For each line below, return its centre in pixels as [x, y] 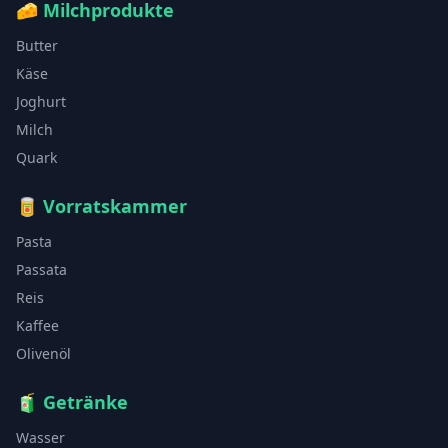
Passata [41, 270]
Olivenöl [43, 354]
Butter [37, 46]
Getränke [85, 402]
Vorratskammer [115, 206]
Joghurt [41, 102]
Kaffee [37, 326]
